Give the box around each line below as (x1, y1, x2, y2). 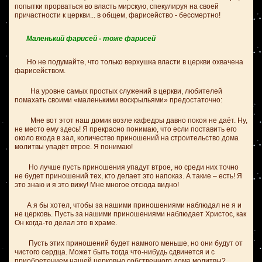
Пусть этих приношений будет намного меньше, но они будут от (15, 239, 243, 247)
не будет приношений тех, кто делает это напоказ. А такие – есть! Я (15, 172, 242, 180)
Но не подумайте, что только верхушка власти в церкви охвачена (15, 58, 243, 66)
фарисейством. (15, 67, 65, 75)
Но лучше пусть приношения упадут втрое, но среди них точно (15, 163, 239, 171)
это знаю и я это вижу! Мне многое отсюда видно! (15, 181, 179, 189)
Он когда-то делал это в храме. (15, 219, 117, 227)
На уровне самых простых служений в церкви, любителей (15, 87, 222, 95)
